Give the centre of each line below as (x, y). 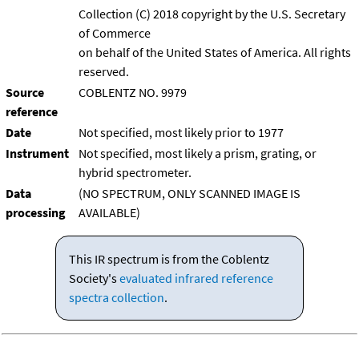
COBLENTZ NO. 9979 (133, 93)
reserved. (104, 72)
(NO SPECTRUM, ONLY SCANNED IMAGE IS (190, 194)
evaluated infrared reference (196, 278)
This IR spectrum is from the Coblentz (169, 259)
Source (25, 93)
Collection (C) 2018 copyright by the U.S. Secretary (212, 14)
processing (36, 213)
